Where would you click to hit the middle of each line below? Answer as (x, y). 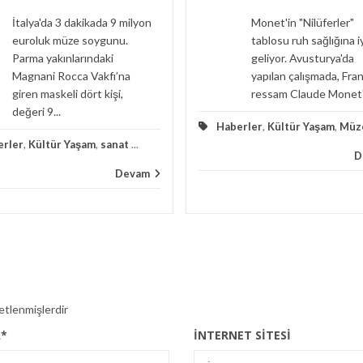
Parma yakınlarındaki (63, 58)
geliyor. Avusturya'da (303, 58)
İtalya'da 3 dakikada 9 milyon (82, 22)
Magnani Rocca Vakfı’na (71, 76)
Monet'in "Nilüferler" (303, 22)
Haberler (239, 126)
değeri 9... (36, 111)
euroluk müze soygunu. (70, 40)
